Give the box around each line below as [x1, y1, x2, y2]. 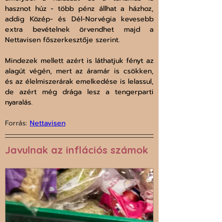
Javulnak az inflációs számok [5, 144, 148, 157]
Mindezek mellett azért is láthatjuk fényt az [5, 55, 154, 66]
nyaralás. [5, 97, 33, 108]
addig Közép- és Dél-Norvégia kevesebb [5, 14, 154, 25]
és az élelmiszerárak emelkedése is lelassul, [5, 76, 154, 87]
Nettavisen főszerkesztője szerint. [5, 35, 120, 46]
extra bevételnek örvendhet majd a [5, 24, 154, 35]
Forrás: [5, 118, 30, 129]
